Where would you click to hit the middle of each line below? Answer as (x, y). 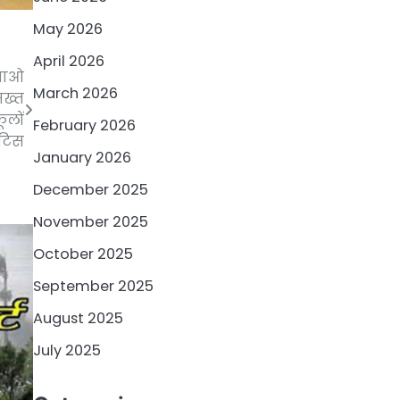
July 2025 (67, 350)
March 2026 (75, 93)
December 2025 (90, 189)
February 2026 (84, 125)
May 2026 (67, 29)
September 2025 (93, 286)
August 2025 (78, 318)
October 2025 (83, 254)
